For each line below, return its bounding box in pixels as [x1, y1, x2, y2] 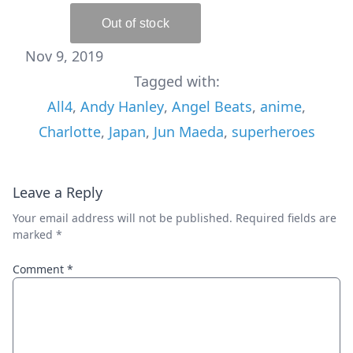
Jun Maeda [153, 121, 224, 141]
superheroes [231, 121, 315, 141]
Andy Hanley [80, 96, 164, 116]
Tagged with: [133, 71, 220, 91]
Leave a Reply [13, 182, 102, 202]
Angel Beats [172, 96, 252, 116]
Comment [13, 261, 67, 277]
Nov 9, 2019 [25, 46, 103, 65]
